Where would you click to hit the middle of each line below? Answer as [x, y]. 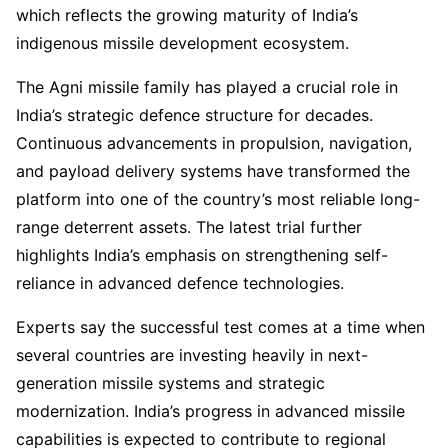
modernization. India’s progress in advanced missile [210, 410]
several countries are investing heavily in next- [192, 354]
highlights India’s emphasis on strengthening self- [202, 254]
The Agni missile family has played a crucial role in [207, 86]
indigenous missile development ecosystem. [182, 42]
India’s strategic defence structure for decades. [194, 114]
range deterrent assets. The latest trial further [189, 226]
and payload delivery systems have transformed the [213, 170]
